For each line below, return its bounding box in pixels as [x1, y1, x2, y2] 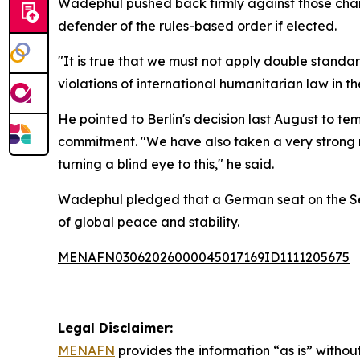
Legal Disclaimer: [58, 320, 173, 336]
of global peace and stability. [58, 214, 239, 230]
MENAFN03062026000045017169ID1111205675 [58, 249, 350, 265]
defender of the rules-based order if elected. [58, 18, 337, 34]
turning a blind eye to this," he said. [58, 156, 274, 172]
